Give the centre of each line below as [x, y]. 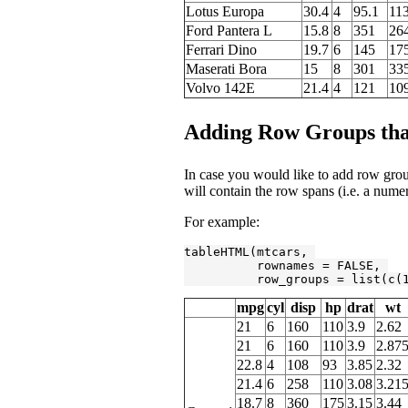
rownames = [260, 265]
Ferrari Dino [221, 49]
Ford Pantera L [229, 30]
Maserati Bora [226, 68]
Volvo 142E [220, 87]
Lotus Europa [225, 11]
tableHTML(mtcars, [250, 251]
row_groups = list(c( [293, 279]
